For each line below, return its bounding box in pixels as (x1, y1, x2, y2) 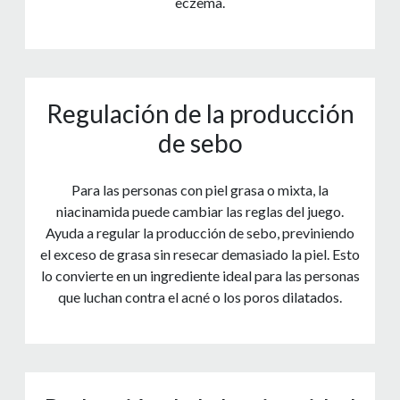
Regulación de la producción (46, 98, 354, 129)
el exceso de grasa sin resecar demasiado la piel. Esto (40, 246, 360, 263)
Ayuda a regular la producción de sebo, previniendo (46, 224, 354, 242)
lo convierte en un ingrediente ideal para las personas (40, 267, 360, 285)
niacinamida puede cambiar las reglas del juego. (56, 203, 344, 221)
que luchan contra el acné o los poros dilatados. (58, 288, 342, 306)
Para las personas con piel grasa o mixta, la (71, 181, 329, 199)
